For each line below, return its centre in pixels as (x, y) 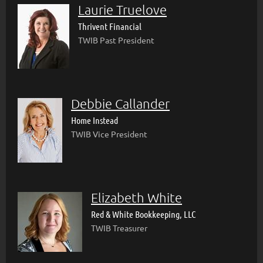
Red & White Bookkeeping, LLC (144, 214)
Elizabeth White (136, 197)
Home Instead (95, 120)
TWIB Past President (116, 40)
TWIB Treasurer (119, 228)
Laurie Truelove (122, 9)
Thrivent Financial (110, 26)
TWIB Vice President (109, 134)
